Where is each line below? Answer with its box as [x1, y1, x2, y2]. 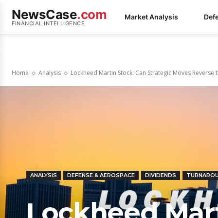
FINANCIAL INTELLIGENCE [12, 19, 85, 27]
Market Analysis [125, 13, 178, 21]
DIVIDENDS [145, 172, 176, 179]
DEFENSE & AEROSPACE [67, 172, 135, 179]
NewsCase [12, 6, 77, 22]
